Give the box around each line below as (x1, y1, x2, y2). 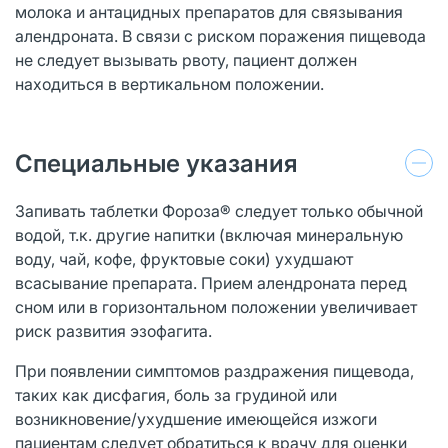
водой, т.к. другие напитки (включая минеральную (15, 224, 403, 245)
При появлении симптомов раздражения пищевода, (15, 360, 414, 381)
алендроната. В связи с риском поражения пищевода (15, 25, 426, 46)
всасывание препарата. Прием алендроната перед (15, 272, 407, 293)
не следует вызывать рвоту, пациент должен (15, 49, 357, 70)
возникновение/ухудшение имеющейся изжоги (15, 408, 377, 429)
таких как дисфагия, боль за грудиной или (15, 384, 337, 405)
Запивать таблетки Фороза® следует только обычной (15, 200, 423, 221)
